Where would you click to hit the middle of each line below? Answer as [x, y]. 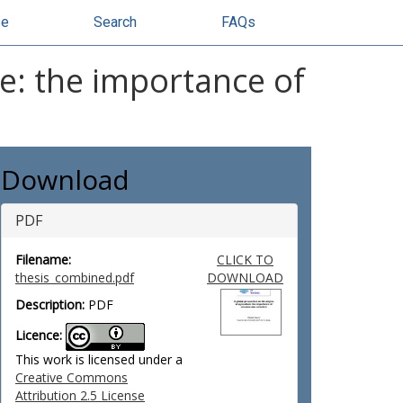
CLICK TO [245, 260]
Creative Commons [72, 377]
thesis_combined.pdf [75, 278]
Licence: [39, 336]
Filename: [43, 260]
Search [115, 22]
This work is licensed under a [99, 359]
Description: [50, 304]
